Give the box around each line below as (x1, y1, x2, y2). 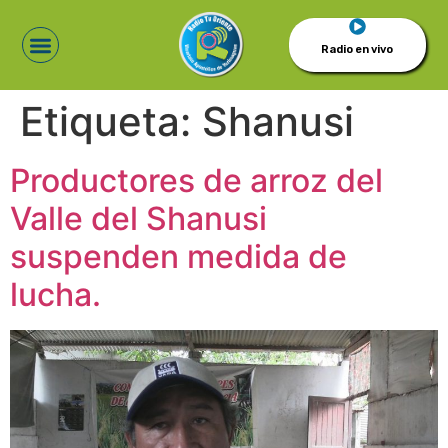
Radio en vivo (321, 43, 394, 56)
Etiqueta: (20, 97, 202, 146)
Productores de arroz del (10, 161, 383, 200)
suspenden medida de (10, 237, 347, 276)
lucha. (10, 275, 101, 314)
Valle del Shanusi (10, 199, 267, 238)
